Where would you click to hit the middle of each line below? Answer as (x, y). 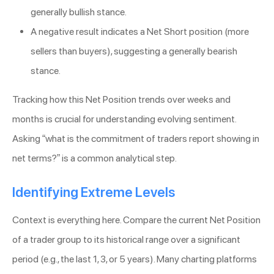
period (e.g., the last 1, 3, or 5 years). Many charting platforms (135, 259)
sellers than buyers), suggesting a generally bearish (134, 51)
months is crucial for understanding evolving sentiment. (124, 119)
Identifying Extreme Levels (94, 192)
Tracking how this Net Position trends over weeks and (121, 100)
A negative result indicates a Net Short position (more (140, 32)
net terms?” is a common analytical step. (94, 158)
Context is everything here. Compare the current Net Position (136, 220)
